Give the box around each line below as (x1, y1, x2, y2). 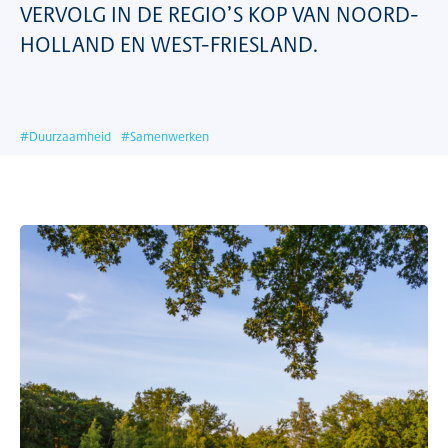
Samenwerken (130, 127, 209, 146)
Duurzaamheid (29, 127, 111, 146)
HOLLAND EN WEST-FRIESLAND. (20, 28, 319, 60)
